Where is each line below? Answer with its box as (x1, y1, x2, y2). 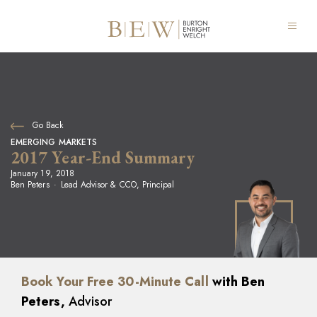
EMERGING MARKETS (11, 136, 97, 149)
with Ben (208, 272, 265, 291)
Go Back (30, 119, 63, 132)
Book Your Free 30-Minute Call (21, 272, 209, 291)
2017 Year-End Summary (11, 146, 195, 168)
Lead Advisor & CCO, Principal (60, 178, 175, 191)
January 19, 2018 (11, 167, 74, 180)
